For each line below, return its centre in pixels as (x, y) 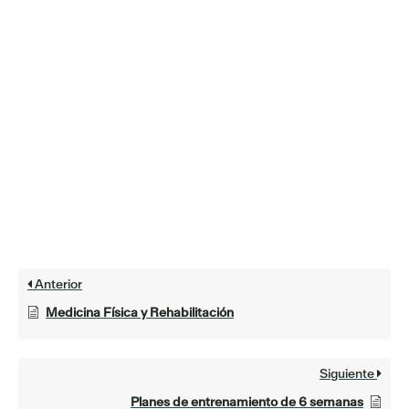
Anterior (57, 284)
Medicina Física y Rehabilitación (140, 313)
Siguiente (348, 374)
